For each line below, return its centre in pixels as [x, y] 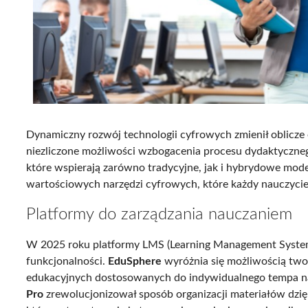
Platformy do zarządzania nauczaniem [159, 215]
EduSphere [135, 261]
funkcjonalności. [67, 261]
